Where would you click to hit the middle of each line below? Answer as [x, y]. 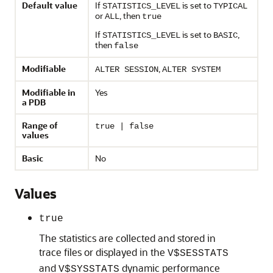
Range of [40, 125]
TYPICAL [230, 6]
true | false [124, 126]
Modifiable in [49, 92]
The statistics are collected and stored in [127, 238]
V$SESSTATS [198, 253]
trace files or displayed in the [103, 252]
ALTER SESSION [127, 69]
